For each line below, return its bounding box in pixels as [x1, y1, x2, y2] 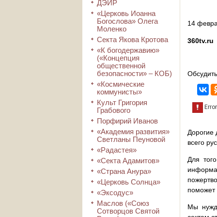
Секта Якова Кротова [97, 35, 168, 44]
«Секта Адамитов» [97, 156, 159, 165]
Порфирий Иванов [97, 117, 158, 125]
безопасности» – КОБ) [97, 69, 172, 77]
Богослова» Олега [97, 17, 158, 25]
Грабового [97, 106, 130, 114]
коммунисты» [97, 88, 142, 96]
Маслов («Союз [97, 199, 149, 207]
